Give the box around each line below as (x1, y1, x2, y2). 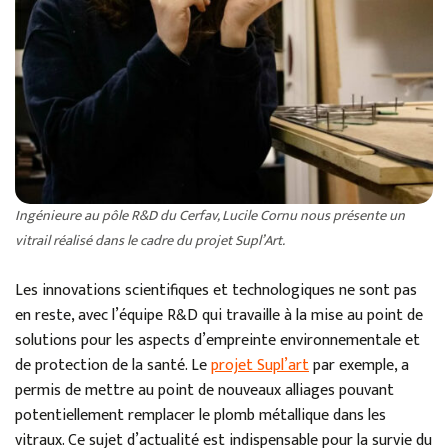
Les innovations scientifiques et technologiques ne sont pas (15, 276, 417, 304)
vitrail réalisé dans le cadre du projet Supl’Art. (15, 228, 285, 253)
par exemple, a (309, 351, 409, 379)
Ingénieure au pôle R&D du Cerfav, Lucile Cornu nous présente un (15, 203, 405, 228)
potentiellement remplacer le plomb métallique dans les (15, 401, 386, 429)
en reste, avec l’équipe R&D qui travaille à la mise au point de (15, 301, 423, 329)
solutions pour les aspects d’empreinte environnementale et (15, 326, 420, 354)
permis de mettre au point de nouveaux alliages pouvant (15, 376, 394, 404)
